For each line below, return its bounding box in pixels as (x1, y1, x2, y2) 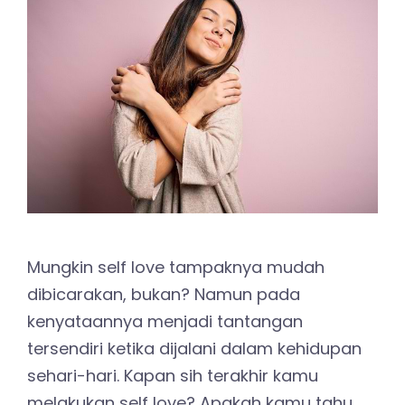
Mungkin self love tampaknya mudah (27, 255, 325, 278)
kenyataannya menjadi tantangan (27, 309, 303, 333)
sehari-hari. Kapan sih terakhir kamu (27, 363, 318, 387)
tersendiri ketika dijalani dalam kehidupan (27, 336, 362, 360)
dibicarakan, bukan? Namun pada (27, 282, 300, 306)
